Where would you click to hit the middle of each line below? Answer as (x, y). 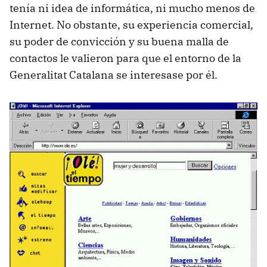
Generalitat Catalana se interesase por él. (115, 74)
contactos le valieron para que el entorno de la (125, 58)
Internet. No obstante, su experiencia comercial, (131, 24)
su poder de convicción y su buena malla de (119, 41)
